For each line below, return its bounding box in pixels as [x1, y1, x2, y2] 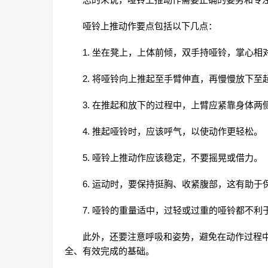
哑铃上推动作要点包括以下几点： [83, 21, 217, 32]
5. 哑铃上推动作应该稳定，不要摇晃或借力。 [83, 153, 263, 163]
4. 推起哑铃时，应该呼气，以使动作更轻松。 [83, 126, 263, 137]
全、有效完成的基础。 [65, 246, 154, 257]
